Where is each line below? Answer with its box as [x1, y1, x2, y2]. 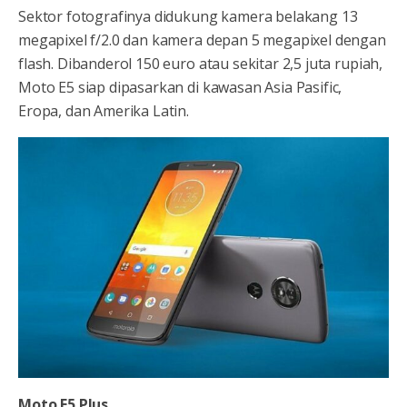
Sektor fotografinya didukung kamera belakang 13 [18, 6, 358, 27]
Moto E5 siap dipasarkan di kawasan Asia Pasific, [18, 77, 342, 98]
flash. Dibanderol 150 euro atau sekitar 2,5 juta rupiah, [18, 54, 383, 74]
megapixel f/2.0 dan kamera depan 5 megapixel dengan [18, 30, 386, 51]
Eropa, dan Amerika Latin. [18, 101, 189, 122]
